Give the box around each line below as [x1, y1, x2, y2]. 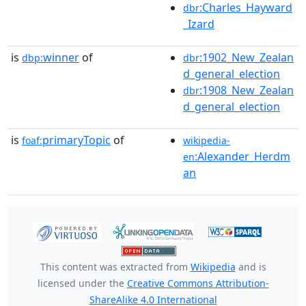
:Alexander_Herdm [195, 148, 290, 164]
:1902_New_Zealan [199, 49, 294, 65]
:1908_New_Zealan [199, 82, 294, 98]
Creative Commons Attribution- [126, 276, 269, 290]
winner [43, 49, 79, 65]
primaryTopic [42, 132, 111, 148]
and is [235, 260, 266, 273]
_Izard [183, 16, 214, 31]
